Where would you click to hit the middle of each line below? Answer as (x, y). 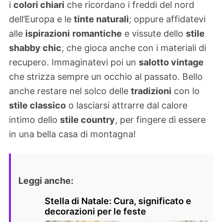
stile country (87, 119)
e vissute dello (154, 33)
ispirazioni (48, 33)
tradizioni (151, 91)
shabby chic (35, 48)
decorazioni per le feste (95, 212)
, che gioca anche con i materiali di (134, 48)
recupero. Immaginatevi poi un (74, 62)
